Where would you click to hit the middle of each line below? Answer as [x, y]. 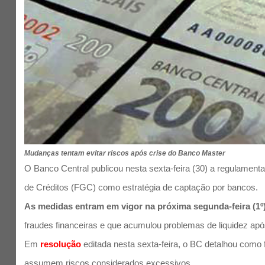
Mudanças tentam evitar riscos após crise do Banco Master [125, 153]
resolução [61, 244]
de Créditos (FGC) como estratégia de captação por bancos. [141, 187]
